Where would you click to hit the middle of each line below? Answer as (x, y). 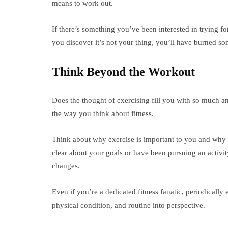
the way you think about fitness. (103, 113)
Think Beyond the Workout (123, 72)
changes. (66, 166)
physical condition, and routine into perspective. (129, 205)
